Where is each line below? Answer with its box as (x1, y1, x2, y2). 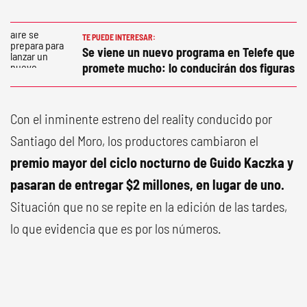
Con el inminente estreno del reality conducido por (10, 110, 272, 127)
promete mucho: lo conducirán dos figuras (82, 60, 295, 76)
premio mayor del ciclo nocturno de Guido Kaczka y (10, 154, 293, 171)
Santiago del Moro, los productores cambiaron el (10, 132, 258, 149)
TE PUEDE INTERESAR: (82, 32, 156, 42)
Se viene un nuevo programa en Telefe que (82, 45, 295, 60)
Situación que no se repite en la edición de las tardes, (10, 198, 287, 215)
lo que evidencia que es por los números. (10, 220, 221, 237)
